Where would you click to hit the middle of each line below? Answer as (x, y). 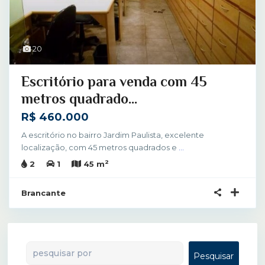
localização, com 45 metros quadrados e (100, 147)
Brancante (43, 193)
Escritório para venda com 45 (114, 81)
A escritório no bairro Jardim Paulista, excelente (113, 135)
